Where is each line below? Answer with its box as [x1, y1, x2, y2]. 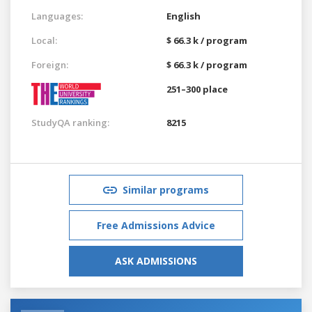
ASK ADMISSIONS [115, 253, 197, 267]
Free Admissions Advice [97, 218, 215, 232]
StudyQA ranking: [31, 116, 109, 129]
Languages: [31, 9, 83, 22]
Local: [31, 33, 57, 47]
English [166, 9, 201, 22]
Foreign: [31, 58, 68, 71]
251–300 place [166, 82, 228, 95]
